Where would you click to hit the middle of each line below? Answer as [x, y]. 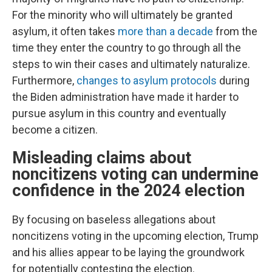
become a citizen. [55, 130]
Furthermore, [44, 80]
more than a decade [165, 31]
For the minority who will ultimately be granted [122, 15]
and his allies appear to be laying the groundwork [128, 252]
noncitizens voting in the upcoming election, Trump [135, 236]
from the [235, 31]
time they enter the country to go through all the [127, 48]
